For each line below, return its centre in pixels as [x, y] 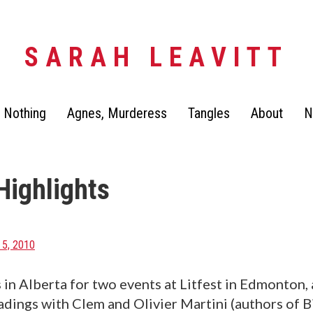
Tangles [209, 113]
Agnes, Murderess [117, 113]
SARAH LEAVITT [156, 57]
